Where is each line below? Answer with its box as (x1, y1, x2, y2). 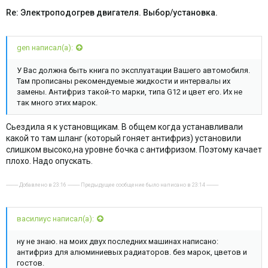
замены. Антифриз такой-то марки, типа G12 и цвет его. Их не (17, 87, 242, 97)
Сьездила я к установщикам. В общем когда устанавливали (6, 121, 243, 132)
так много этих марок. (17, 98, 98, 108)
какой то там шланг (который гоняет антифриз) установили (6, 133, 241, 143)
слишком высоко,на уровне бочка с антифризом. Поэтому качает (6, 144, 262, 154)
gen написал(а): (17, 43, 73, 53)
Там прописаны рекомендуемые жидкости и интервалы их (17, 77, 230, 86)
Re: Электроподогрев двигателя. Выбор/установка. (6, 7, 218, 17)
